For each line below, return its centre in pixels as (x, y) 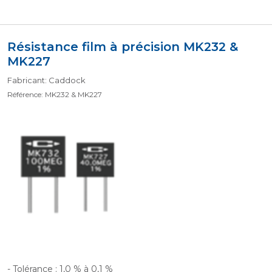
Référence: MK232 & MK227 (55, 94)
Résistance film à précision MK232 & (123, 47)
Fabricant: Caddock (46, 80)
